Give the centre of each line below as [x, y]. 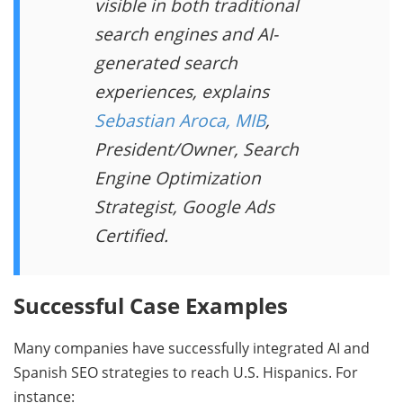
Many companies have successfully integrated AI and [192, 348]
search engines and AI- [187, 33]
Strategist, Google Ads [185, 206]
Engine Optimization [178, 177]
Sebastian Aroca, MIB [180, 120]
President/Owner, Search [197, 148]
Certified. [132, 235]
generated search [166, 62]
